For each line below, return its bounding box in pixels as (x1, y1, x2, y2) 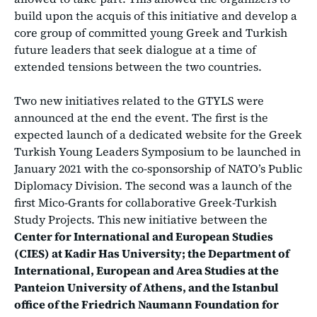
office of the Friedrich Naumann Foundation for (14, 296, 279, 312)
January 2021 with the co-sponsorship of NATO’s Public (14, 160, 302, 176)
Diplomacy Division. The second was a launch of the (14, 177, 292, 193)
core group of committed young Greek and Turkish (14, 24, 287, 40)
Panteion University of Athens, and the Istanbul (14, 279, 279, 295)
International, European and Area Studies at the (14, 262, 279, 278)
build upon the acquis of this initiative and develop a (14, 7, 297, 23)
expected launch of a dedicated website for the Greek (14, 126, 302, 142)
